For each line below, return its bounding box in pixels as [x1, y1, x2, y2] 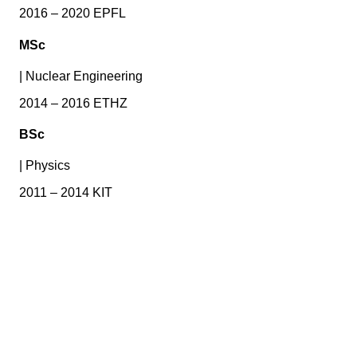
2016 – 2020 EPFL [19, 6, 126, 21]
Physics [25, 159, 70, 173]
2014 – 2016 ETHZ [19, 96, 127, 110]
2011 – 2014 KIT [19, 186, 112, 200]
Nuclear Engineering [25, 69, 143, 83]
